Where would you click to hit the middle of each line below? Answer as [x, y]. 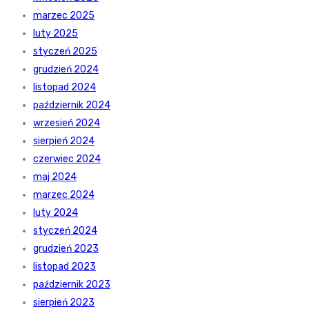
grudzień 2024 [66, 70]
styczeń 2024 [65, 231]
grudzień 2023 [66, 249]
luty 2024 [56, 213]
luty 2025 [56, 34]
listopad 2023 [64, 267]
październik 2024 [72, 106]
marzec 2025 [64, 16]
